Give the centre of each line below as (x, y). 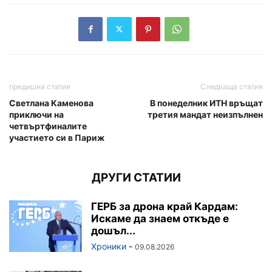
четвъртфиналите (48, 126)
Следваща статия (232, 86)
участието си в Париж (57, 137)
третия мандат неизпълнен (205, 114)
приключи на (36, 114)
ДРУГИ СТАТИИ (136, 177)
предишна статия (40, 86)
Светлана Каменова (51, 103)
